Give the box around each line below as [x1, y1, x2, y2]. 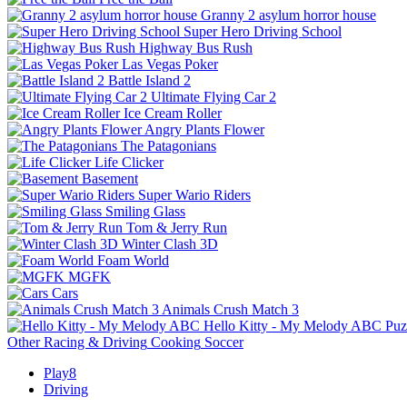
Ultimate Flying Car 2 [151, 89, 276, 105]
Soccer [204, 334, 243, 351]
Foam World [97, 253, 169, 269]
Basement [82, 171, 138, 187]
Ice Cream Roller [124, 105, 222, 122]
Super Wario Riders [138, 187, 251, 203]
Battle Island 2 [108, 73, 191, 89]
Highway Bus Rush [139, 40, 253, 56]
